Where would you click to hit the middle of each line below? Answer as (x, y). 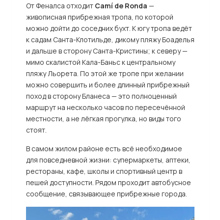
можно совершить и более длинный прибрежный (108, 85)
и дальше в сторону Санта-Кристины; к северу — (107, 51)
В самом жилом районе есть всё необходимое (104, 149)
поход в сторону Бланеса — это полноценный (101, 96)
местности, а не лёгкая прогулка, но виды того (103, 119)
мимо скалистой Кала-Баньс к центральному (100, 62)
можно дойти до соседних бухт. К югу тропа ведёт (109, 28)
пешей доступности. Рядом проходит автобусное (108, 183)
